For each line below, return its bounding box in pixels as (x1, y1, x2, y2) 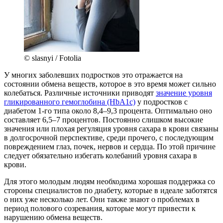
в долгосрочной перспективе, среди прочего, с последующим (4, 133, 214, 142)
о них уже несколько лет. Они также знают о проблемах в (4, 195, 200, 204)
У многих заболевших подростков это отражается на (4, 70, 183, 79)
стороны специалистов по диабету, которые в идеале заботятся (4, 186, 217, 195)
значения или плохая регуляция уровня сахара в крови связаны (4, 124, 219, 133)
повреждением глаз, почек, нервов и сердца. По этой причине (4, 142, 216, 151)
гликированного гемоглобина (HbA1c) (4, 97, 135, 106)
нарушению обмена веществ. (4, 213, 103, 222)
